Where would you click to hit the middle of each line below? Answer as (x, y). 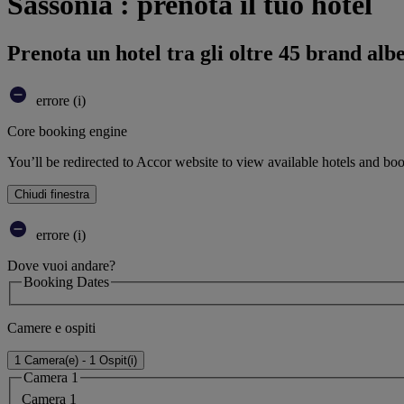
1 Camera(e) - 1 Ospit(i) (76, 361)
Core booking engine (67, 131)
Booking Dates (66, 281)
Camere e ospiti (51, 328)
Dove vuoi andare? (61, 265)
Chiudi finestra (52, 194)
